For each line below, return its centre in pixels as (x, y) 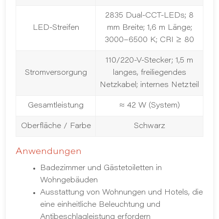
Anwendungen (49, 152)
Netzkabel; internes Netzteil (149, 85)
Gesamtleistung (56, 106)
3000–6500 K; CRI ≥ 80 (149, 40)
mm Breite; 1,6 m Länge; (149, 28)
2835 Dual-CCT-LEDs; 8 (149, 16)
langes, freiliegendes (149, 73)
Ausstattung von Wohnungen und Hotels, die (121, 193)
